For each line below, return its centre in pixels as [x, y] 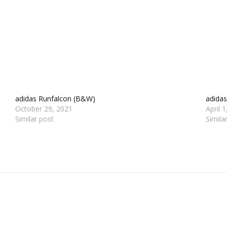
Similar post [35, 119]
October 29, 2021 [44, 108]
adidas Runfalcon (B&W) [55, 98]
